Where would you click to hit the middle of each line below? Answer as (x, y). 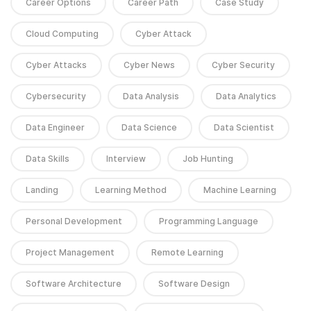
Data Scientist (244, 127)
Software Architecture (74, 283)
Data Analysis (151, 96)
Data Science (149, 127)
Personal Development (74, 221)
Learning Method (131, 190)
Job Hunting (208, 158)
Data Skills (48, 158)
